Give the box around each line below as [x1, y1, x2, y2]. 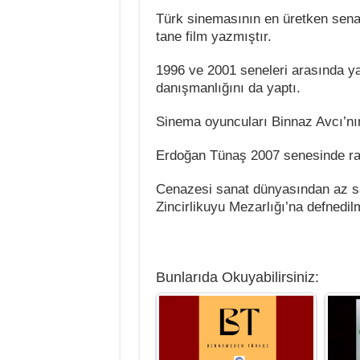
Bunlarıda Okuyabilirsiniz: [155, 269, 319, 285]
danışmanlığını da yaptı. [155, 80, 301, 96]
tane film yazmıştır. [155, 29, 272, 44]
